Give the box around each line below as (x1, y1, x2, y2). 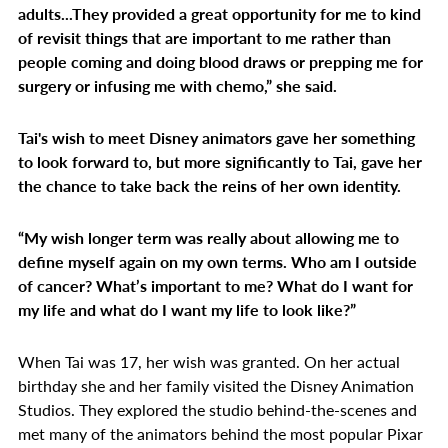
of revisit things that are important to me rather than (18, 26, 391, 49)
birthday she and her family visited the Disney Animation (18, 374, 414, 397)
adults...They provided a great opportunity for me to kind (18, 2, 421, 25)
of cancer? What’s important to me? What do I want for (18, 274, 413, 297)
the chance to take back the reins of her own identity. (18, 174, 401, 197)
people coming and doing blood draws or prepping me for (18, 50, 423, 73)
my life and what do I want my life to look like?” (18, 298, 356, 321)
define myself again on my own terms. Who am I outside (18, 250, 417, 273)
